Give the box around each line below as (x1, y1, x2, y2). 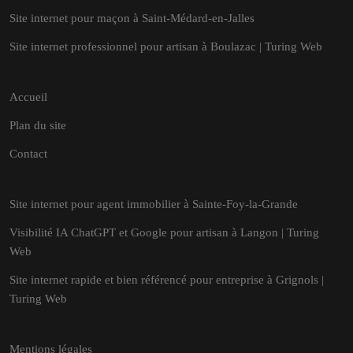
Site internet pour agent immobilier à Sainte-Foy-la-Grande (9, 198, 298, 210)
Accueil (9, 91, 47, 103)
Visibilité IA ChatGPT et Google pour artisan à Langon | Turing (9, 226, 319, 239)
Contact (9, 147, 47, 160)
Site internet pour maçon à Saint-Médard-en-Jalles (9, 12, 255, 24)
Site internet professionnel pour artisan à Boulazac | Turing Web (9, 40, 322, 53)
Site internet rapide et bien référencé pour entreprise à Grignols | (9, 273, 324, 286)
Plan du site (9, 119, 66, 132)
